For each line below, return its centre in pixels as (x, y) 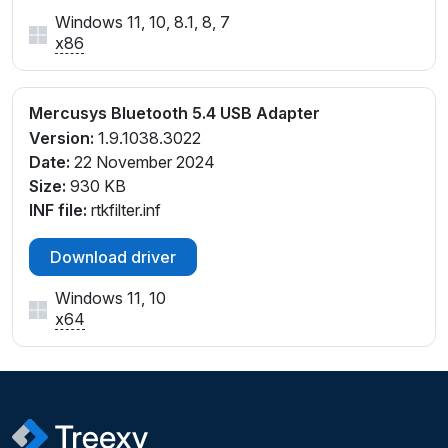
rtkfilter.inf (124, 210)
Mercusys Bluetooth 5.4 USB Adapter (174, 113)
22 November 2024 (142, 162)
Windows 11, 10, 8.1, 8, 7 (142, 22)
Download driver (113, 257)
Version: (61, 138)
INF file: (58, 210)
